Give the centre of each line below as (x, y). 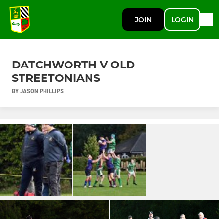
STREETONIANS (56, 78)
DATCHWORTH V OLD (73, 65)
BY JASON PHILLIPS (38, 91)
